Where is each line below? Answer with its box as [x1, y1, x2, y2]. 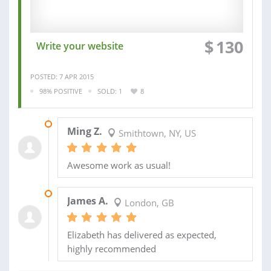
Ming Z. [67, 125, 102, 139]
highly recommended [67, 243, 156, 255]
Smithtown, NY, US [116, 127, 196, 140]
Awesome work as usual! [67, 159, 171, 172]
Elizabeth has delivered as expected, [67, 229, 217, 241]
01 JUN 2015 [57, 119, 96, 129]
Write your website [36, 39, 123, 53]
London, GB [122, 197, 174, 209]
